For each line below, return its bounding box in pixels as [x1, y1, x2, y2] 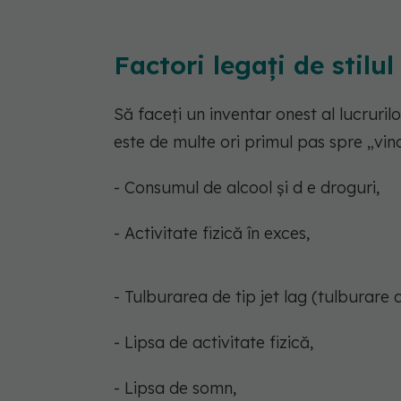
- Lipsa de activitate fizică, [114, 331, 313, 353]
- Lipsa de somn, [114, 377, 236, 398]
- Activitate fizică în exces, [114, 222, 310, 243]
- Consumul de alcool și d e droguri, [114, 176, 380, 198]
